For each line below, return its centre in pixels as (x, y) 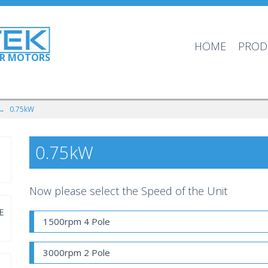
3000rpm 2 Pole (77, 253)
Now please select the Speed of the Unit (128, 191)
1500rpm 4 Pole (77, 222)
